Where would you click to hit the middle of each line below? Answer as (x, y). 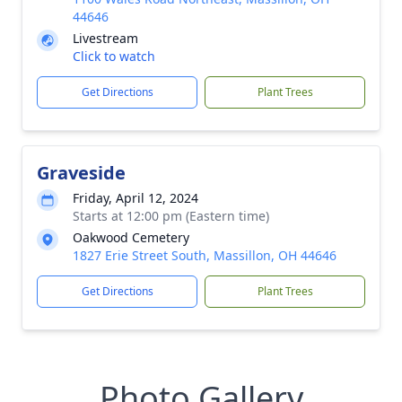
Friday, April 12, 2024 (135, 198)
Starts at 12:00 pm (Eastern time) (171, 216)
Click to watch (114, 56)
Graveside (81, 173)
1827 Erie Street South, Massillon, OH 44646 (205, 255)
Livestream (105, 38)
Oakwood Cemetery (131, 237)
